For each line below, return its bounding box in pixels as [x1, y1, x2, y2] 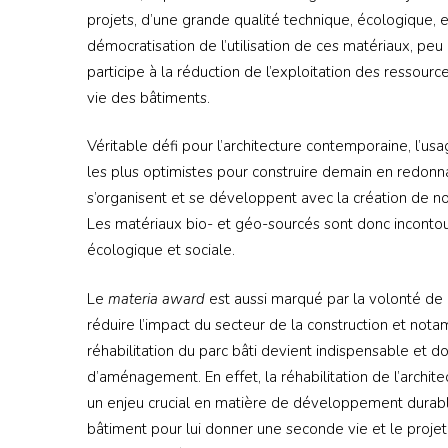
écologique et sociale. [87, 240, 235, 261]
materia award [108, 288, 205, 309]
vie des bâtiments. [87, 87, 210, 108]
